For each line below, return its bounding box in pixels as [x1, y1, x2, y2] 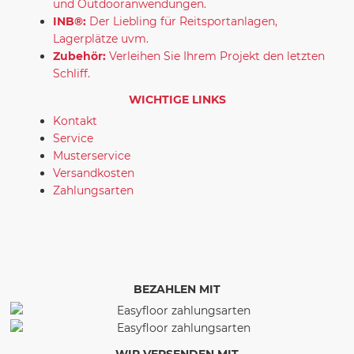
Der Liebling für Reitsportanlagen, [89, 13, 278, 28]
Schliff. [53, 66, 91, 81]
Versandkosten [53, 165, 135, 180]
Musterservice [53, 148, 131, 163]
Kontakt [53, 113, 98, 128]
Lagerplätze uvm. [53, 31, 149, 46]
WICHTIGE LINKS [128, 92, 226, 107]
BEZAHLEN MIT [134, 281, 220, 296]
